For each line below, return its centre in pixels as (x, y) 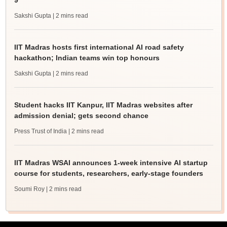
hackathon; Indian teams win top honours (87, 58)
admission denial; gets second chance (81, 116)
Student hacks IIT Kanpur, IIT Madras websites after (103, 105)
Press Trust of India (40, 131)
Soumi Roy (29, 189)
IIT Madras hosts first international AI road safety (99, 47)
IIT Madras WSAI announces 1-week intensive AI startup (111, 163)
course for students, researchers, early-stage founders (108, 174)
